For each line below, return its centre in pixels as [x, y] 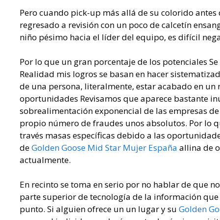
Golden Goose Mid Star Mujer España [104, 148]
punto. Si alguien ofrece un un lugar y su [99, 209]
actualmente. [45, 160]
